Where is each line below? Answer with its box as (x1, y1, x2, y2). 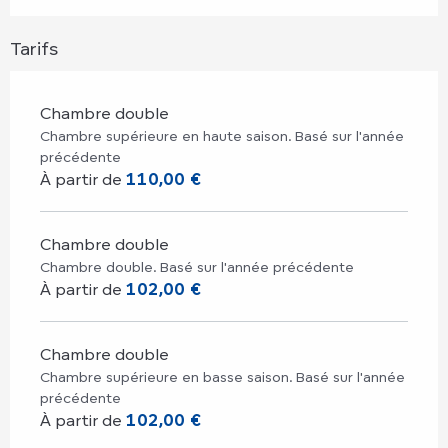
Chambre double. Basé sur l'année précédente (40, 257, 354, 275)
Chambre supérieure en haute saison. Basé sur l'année (40, 126, 404, 144)
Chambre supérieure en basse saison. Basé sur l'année (40, 367, 405, 385)
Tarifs (10, 36, 58, 59)
